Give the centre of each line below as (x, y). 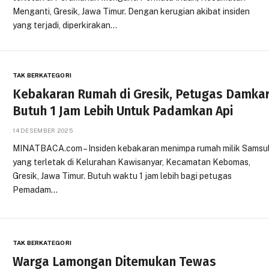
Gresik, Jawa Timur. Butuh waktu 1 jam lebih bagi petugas (122, 176)
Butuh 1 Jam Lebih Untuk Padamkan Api (123, 111)
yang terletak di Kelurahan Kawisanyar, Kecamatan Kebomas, (132, 162)
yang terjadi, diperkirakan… (65, 25)
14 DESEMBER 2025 (43, 130)
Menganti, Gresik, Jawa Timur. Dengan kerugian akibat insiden (131, 11)
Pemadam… (35, 190)
